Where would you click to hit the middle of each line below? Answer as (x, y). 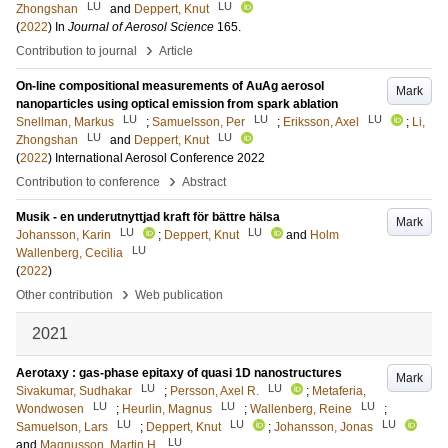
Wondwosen (50, 409)
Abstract (204, 182)
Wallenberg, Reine (301, 409)
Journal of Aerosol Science (141, 27)
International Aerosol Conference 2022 (160, 158)
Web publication (179, 295)
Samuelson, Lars (62, 427)
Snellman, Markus (65, 122)
